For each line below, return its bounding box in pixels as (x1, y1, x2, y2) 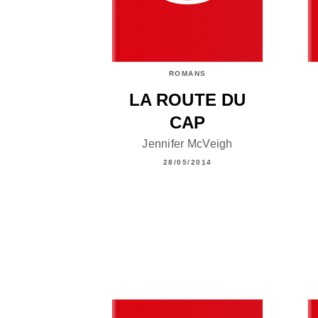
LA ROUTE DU (128, 89, 246, 109)
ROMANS (168, 69, 207, 77)
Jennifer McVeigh (142, 138, 233, 150)
